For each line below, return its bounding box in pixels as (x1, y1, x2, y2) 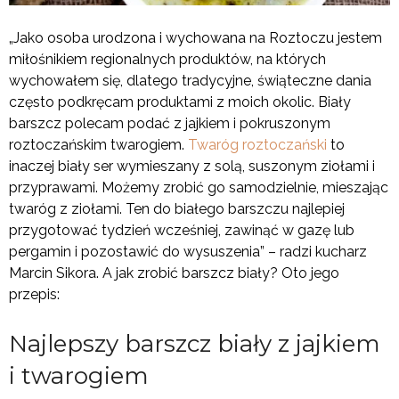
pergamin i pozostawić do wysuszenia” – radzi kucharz (9, 243, 367, 261)
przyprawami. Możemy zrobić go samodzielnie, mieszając (9, 179, 388, 197)
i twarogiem (9, 362, 155, 391)
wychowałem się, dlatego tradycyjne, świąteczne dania (9, 72, 371, 90)
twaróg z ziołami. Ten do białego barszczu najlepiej (9, 200, 345, 218)
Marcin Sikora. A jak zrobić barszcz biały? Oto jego (9, 265, 339, 282)
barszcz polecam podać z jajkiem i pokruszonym (9, 115, 330, 133)
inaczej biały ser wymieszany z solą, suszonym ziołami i (9, 158, 375, 175)
